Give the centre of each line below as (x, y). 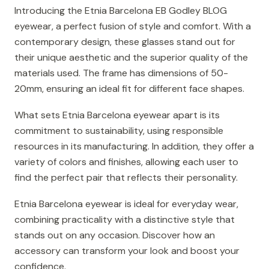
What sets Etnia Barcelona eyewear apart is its (117, 115)
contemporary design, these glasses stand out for (125, 42)
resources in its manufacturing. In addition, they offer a (134, 146)
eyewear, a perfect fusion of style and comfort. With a (133, 26)
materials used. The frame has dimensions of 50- (121, 73)
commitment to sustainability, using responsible (119, 131)
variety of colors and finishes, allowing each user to (126, 162)
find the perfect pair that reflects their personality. (126, 177)
